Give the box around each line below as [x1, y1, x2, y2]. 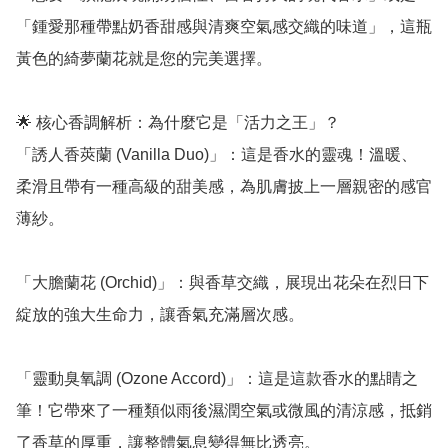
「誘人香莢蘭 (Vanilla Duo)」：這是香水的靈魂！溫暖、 [16, 146, 417, 164]
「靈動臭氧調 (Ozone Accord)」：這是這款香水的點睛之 [16, 370, 418, 388]
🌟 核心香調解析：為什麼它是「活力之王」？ [16, 114, 340, 132]
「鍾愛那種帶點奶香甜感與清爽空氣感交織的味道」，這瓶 [16, 18, 432, 36]
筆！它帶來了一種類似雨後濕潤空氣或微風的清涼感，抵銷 [16, 402, 432, 420]
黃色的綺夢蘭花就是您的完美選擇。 [16, 50, 272, 68]
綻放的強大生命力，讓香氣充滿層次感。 [16, 306, 304, 324]
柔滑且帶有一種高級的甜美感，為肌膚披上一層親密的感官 [16, 178, 432, 196]
